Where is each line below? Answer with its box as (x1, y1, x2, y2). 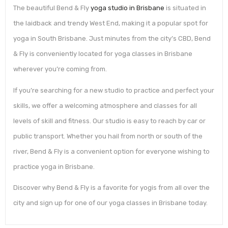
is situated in (164, 4, 206, 12)
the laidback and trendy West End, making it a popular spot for (13, 19, 208, 27)
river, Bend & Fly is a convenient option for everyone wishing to (13, 147, 210, 155)
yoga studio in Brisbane (89, 4, 164, 12)
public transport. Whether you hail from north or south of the (13, 132, 203, 140)
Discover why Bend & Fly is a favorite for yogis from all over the (13, 184, 210, 192)
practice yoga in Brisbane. (13, 162, 95, 170)
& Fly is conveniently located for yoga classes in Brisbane (13, 50, 192, 58)
